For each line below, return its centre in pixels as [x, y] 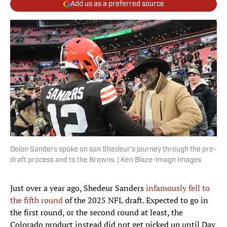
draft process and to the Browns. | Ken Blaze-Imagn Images [106, 161]
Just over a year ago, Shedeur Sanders [78, 188]
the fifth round [37, 200]
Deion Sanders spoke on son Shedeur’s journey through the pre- [113, 150]
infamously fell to [178, 188]
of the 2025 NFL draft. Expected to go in [137, 200]
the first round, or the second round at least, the [97, 213]
